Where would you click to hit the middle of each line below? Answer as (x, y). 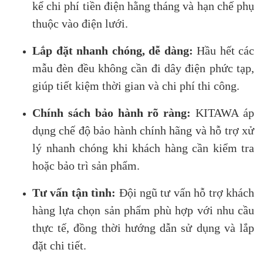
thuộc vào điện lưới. (80, 23)
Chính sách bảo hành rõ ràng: (112, 112)
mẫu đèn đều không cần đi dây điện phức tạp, (143, 68)
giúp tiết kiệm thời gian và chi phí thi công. (136, 85)
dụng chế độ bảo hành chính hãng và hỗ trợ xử (143, 130)
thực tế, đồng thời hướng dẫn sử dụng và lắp (143, 227)
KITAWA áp (223, 112)
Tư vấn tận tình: (74, 192)
